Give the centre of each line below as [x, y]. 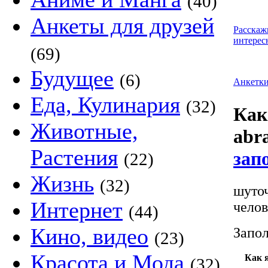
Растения [74, 157]
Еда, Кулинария [105, 105]
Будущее [72, 78]
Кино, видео [89, 236]
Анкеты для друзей [122, 26]
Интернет [77, 210]
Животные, [84, 131]
